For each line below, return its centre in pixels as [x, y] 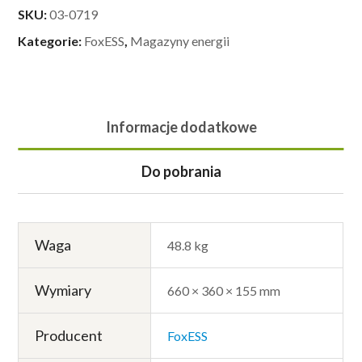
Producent [69, 336]
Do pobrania [181, 172]
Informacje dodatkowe [181, 127]
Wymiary [63, 290]
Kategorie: [51, 41]
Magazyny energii [180, 41]
